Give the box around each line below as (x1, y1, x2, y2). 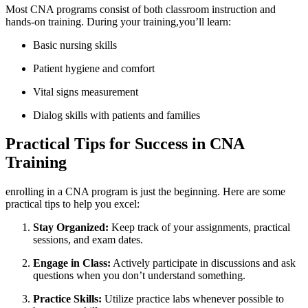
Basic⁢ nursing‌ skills (33, 38, 117, 51)
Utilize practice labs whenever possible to (102, 293, 284, 305)
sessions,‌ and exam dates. (33, 234, 143, 246)
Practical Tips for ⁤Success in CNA (5, 135, 244, 153)
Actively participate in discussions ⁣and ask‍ (111, 257, 296, 269)
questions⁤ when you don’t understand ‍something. (33, 269, 245, 282)
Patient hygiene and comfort (33, 62, 155, 74)
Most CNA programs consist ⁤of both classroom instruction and (5, 3, 276, 15)
